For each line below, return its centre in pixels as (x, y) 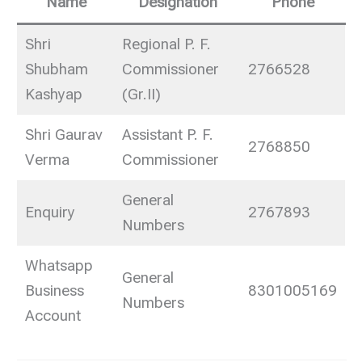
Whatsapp (59, 266)
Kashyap (54, 95)
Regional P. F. (167, 45)
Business (55, 291)
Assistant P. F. (168, 135)
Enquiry (51, 213)
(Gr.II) (142, 95)
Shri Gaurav (64, 135)
